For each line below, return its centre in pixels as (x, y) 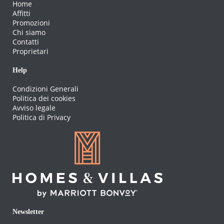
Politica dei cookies (44, 98)
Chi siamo (29, 32)
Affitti (21, 13)
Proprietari (30, 51)
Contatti (26, 41)
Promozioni (31, 22)
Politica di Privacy (41, 117)
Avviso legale (34, 108)
